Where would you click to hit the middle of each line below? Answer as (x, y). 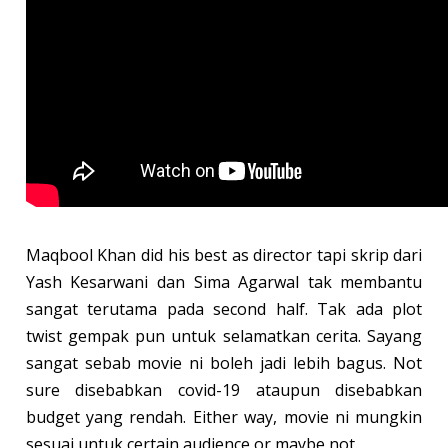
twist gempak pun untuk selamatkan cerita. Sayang (224, 335)
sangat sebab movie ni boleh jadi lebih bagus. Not (224, 362)
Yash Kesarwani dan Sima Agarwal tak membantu (224, 281)
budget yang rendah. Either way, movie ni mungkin (224, 416)
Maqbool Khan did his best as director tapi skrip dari (224, 254)
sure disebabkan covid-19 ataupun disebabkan (224, 389)
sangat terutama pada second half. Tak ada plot (224, 308)
